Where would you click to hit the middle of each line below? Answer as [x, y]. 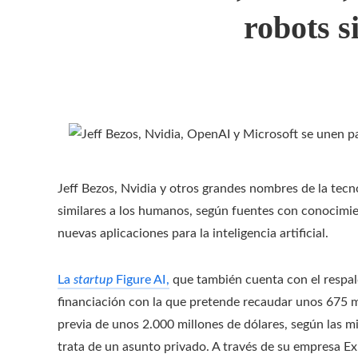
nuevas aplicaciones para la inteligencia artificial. [193, 233]
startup [95, 279]
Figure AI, [143, 279]
